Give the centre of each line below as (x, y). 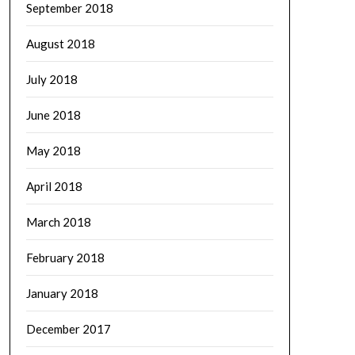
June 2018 (53, 115)
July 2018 (52, 79)
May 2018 (53, 151)
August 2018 (60, 44)
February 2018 (65, 258)
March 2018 (58, 222)
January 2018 (62, 293)
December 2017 (68, 329)
